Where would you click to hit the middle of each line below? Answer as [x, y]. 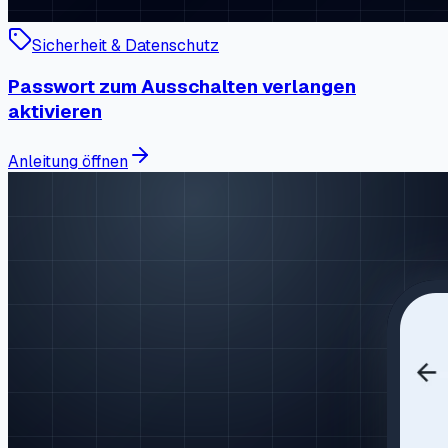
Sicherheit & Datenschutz [125, 45]
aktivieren [55, 112]
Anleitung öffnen [68, 161]
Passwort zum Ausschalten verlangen [182, 87]
